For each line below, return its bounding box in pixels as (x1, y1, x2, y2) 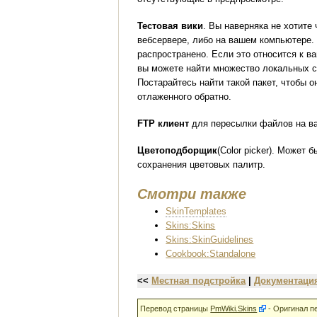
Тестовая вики (137, 21, 204, 32)
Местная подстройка (151, 275, 246, 286)
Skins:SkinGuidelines (166, 234, 254, 246)
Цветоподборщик (137, 144, 218, 156)
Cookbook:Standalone (166, 248, 256, 260)
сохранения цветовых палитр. (137, 158, 266, 170)
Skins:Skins (166, 220, 216, 231)
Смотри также (137, 185, 247, 202)
